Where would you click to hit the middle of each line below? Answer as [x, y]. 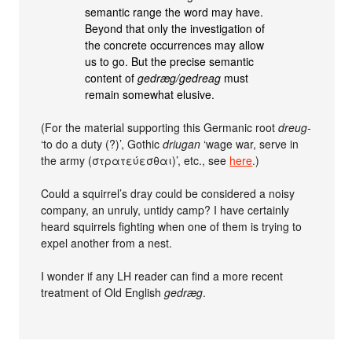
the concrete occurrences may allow [175, 44]
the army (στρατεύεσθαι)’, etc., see [136, 160]
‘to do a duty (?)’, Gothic [102, 143]
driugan [182, 143]
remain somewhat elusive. [150, 94]
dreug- [295, 127]
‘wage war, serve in [250, 143]
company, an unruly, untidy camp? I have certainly [165, 209]
